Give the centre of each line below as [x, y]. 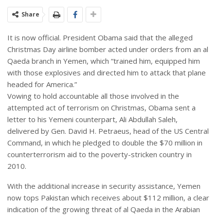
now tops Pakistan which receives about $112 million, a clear [108, 198]
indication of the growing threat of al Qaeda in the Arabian [104, 209]
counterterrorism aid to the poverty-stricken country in [100, 154]
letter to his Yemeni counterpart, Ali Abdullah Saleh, [92, 119]
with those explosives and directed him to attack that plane [107, 73]
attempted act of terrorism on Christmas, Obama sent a [101, 108]
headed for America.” [42, 84]
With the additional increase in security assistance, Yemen [104, 186]
